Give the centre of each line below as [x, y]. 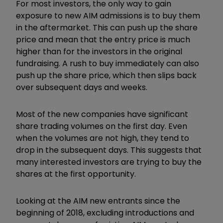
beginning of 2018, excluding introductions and [105, 213]
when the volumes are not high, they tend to [103, 138]
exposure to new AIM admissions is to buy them [108, 15]
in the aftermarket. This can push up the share [107, 27]
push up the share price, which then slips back [106, 75]
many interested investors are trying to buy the [109, 162]
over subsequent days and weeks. [82, 87]
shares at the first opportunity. [76, 174]
